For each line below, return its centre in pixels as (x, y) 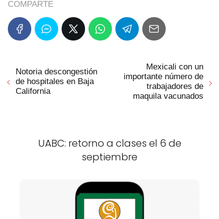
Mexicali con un (175, 66)
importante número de (164, 76)
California (33, 91)
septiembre (109, 157)
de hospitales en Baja (55, 81)
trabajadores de (175, 86)
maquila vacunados (168, 96)
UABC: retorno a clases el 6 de (109, 143)
